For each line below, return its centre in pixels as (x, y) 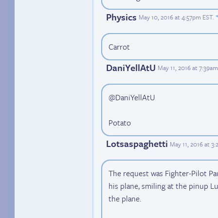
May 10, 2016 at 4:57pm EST (176, 17)
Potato (120, 123)
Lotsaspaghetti (137, 144)
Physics (121, 17)
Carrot (119, 46)
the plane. (125, 199)
